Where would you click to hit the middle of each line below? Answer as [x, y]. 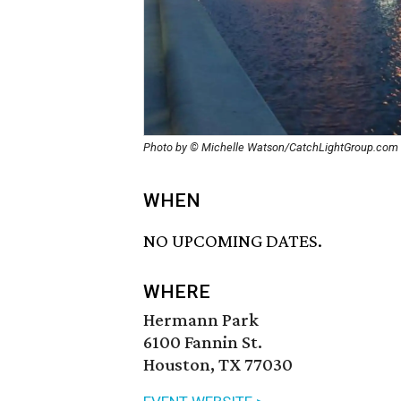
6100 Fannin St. [203, 342]
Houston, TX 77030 [218, 365]
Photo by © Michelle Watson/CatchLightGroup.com [271, 147]
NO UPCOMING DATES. [233, 241]
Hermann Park [201, 320]
